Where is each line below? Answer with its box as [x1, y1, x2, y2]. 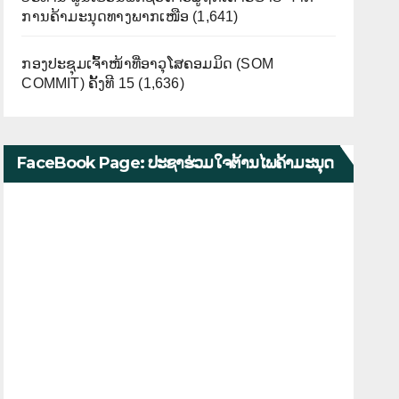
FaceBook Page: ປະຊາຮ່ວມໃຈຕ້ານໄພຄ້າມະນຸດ [17, 152, 333, 173]
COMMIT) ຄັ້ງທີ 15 [21, 75, 135, 91]
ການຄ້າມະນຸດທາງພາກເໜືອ [21, 8, 189, 24]
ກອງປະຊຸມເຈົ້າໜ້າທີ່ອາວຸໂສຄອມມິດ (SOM [21, 55, 273, 71]
